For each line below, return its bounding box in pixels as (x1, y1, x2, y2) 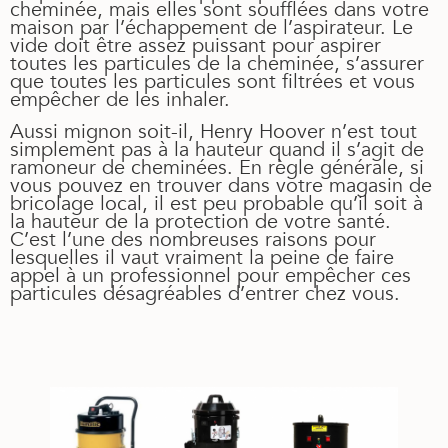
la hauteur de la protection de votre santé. (10, 208, 391, 236)
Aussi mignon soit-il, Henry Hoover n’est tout (10, 118, 417, 146)
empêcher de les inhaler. (10, 85, 230, 113)
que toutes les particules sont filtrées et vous (10, 67, 415, 95)
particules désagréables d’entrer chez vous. (10, 280, 400, 308)
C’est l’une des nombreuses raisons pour (10, 226, 376, 254)
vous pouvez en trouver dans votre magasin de (10, 172, 432, 200)
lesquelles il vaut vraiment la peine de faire (10, 244, 394, 272)
